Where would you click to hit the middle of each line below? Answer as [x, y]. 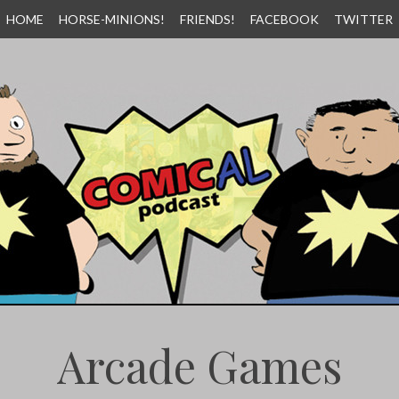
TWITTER [363, 19]
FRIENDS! [208, 19]
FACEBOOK [285, 19]
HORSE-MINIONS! [112, 19]
